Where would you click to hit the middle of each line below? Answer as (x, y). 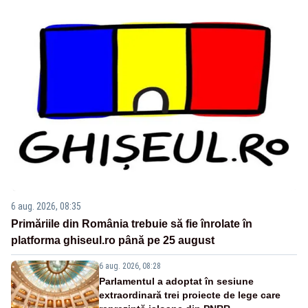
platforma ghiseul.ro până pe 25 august (113, 241)
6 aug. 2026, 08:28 (130, 266)
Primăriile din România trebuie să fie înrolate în (132, 224)
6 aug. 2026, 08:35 (46, 207)
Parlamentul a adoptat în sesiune (176, 282)
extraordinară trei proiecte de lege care (190, 295)
